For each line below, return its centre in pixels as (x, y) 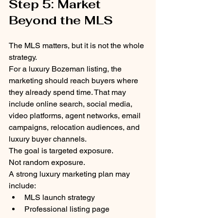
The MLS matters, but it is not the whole (77, 46)
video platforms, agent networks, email (76, 116)
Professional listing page (67, 209)
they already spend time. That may (68, 92)
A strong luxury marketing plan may (70, 174)
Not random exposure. (47, 163)
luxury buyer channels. (48, 139)
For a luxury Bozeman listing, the (66, 69)
